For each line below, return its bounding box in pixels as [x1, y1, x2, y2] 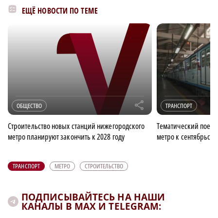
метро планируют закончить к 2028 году [8, 131, 125, 142]
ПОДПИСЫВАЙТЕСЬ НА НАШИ [21, 190, 165, 203]
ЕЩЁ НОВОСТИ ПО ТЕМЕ [22, 5, 98, 16]
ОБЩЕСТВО [17, 101, 42, 110]
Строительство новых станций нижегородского [8, 120, 145, 131]
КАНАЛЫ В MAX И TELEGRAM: [21, 200, 162, 213]
